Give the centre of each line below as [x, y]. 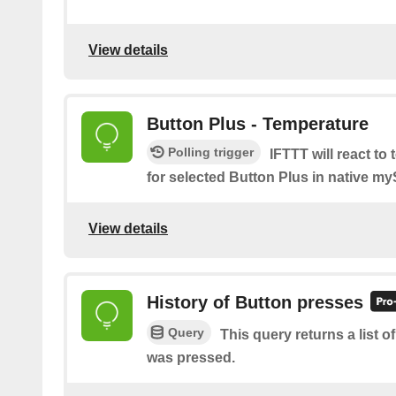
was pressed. [191, 357]
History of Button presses [255, 303]
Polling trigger [211, 152]
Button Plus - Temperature [258, 124]
